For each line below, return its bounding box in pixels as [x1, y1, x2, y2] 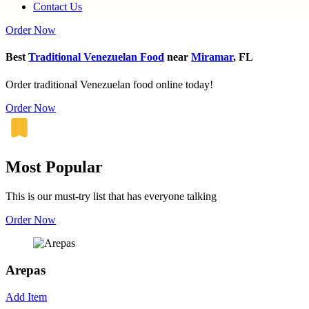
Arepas [6, 263, 46, 278]
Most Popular [6, 158, 103, 177]
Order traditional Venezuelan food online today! [6, 78, 213, 90]
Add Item [6, 290, 47, 303]
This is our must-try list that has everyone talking [6, 190, 217, 203]
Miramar [191, 51, 233, 63]
